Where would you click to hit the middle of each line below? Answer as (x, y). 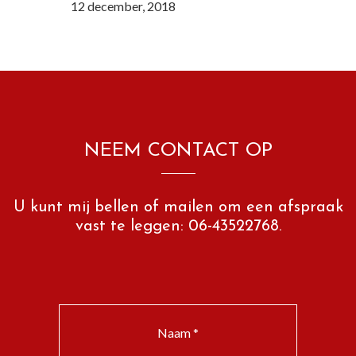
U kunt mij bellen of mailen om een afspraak (178, 207)
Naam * (178, 332)
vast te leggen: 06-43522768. (178, 226)
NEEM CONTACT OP (178, 151)
